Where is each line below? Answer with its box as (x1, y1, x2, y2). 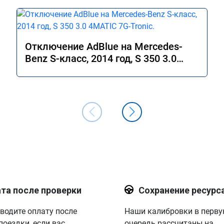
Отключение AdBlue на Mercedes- (25, 40, 182, 52)
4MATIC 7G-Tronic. (25, 64, 110, 76)
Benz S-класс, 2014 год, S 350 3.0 (25, 52, 176, 64)
